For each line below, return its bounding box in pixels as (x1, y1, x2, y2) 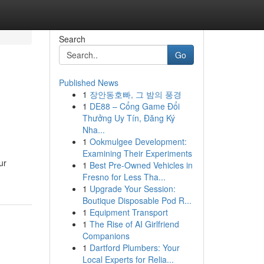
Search (58, 33, 85, 45)
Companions (82, 230, 130, 242)
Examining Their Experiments (82, 147, 192, 159)
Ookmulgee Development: (89, 136, 187, 147)
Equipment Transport (89, 206, 168, 218)
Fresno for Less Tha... (82, 171, 166, 183)
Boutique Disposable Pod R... (82, 194, 192, 206)
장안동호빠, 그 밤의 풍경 (89, 88, 181, 100)
